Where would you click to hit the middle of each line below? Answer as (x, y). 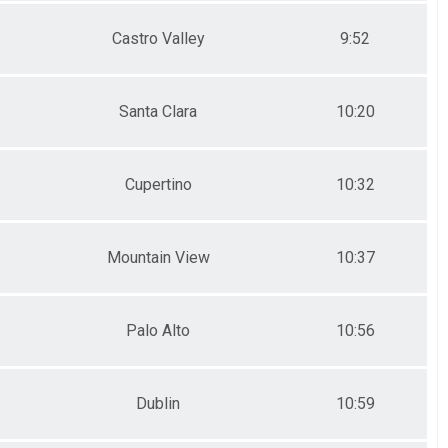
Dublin (158, 403)
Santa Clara (158, 111)
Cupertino (158, 184)
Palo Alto (158, 330)
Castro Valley (158, 38)
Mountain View (158, 257)
